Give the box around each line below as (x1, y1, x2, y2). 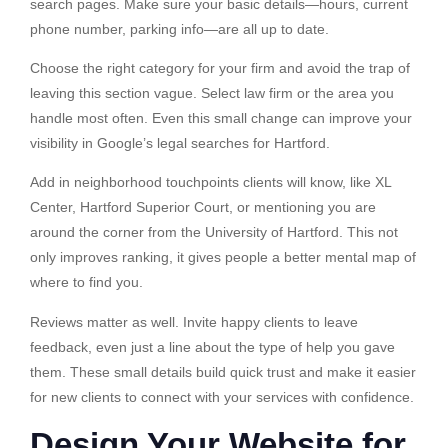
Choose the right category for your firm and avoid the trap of (30, 60, 410, 77)
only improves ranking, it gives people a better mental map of (30, 249, 416, 266)
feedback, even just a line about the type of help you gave (30, 338, 395, 355)
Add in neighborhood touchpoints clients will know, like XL (30, 174, 391, 191)
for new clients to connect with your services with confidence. (30, 388, 414, 405)
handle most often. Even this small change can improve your (30, 110, 412, 127)
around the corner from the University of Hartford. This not (30, 224, 398, 241)
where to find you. (30, 274, 143, 291)
